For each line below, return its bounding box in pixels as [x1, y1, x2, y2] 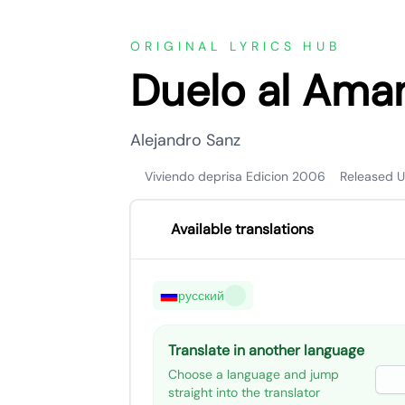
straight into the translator [168, 384, 320, 400]
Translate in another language [168, 341, 364, 360]
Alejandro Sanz [130, 129, 240, 151]
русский [178, 287, 224, 304]
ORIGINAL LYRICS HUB [130, 38, 342, 54]
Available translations [171, 220, 314, 239]
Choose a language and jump [168, 366, 339, 382]
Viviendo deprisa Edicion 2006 [145, 168, 325, 184]
